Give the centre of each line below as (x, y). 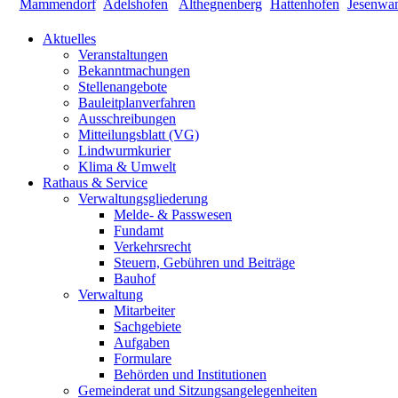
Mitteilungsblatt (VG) (139, 135)
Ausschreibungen (127, 119)
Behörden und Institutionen (190, 375)
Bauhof (135, 279)
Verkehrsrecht (152, 247)
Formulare (143, 359)
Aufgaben (142, 343)
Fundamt (139, 231)
